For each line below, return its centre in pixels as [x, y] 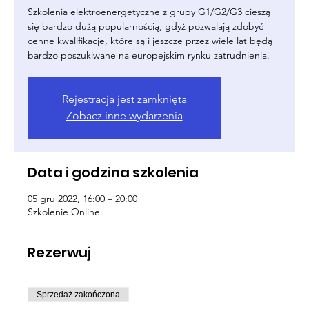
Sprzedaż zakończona [78, 295]
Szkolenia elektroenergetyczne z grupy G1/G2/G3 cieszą [149, 12]
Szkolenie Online [64, 212]
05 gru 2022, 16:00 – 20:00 [82, 199]
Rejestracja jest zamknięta [124, 99]
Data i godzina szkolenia [113, 172]
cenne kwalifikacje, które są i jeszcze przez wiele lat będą [150, 41]
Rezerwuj [59, 252]
